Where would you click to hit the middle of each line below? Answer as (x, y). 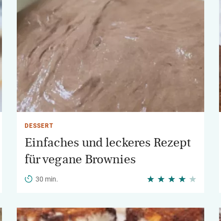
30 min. (47, 179)
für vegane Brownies (80, 159)
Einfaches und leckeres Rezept (108, 143)
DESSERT (39, 126)
